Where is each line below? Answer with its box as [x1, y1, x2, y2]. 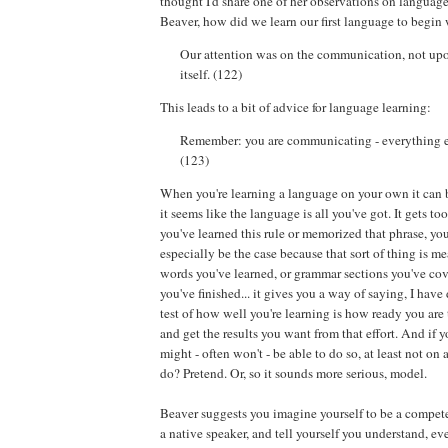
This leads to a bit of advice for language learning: [160, 97, 431, 116]
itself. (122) [180, 64, 242, 83]
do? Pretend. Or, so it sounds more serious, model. [160, 363, 427, 382]
